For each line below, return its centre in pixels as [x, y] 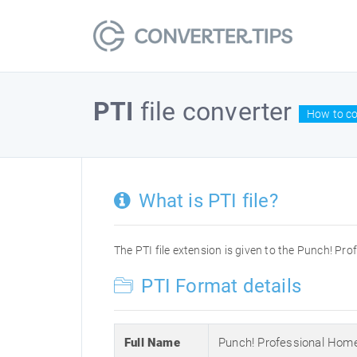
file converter [216, 112]
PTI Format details [219, 286]
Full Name [152, 343]
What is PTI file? [206, 201]
